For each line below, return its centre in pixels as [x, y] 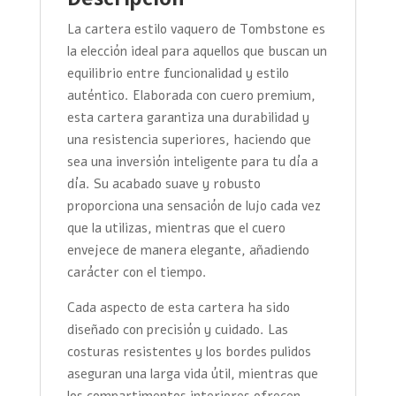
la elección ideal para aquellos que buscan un [197, 51]
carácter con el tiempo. [137, 272]
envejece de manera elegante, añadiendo [188, 250]
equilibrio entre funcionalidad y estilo [178, 73]
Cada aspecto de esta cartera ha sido [178, 307]
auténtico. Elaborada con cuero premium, [191, 95]
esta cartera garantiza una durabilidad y [188, 117]
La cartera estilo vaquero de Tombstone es [196, 29]
